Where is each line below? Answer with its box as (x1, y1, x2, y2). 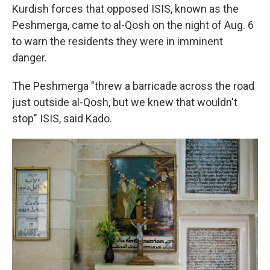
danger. (12, 51, 47, 64)
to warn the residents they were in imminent (12, 35, 223, 48)
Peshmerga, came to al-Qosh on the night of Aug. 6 (12, 19, 254, 31)
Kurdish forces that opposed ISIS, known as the (12, 2, 239, 15)
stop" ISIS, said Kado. (12, 112, 112, 125)
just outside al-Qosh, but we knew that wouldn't (12, 96, 237, 108)
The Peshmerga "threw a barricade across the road (12, 80, 254, 92)
